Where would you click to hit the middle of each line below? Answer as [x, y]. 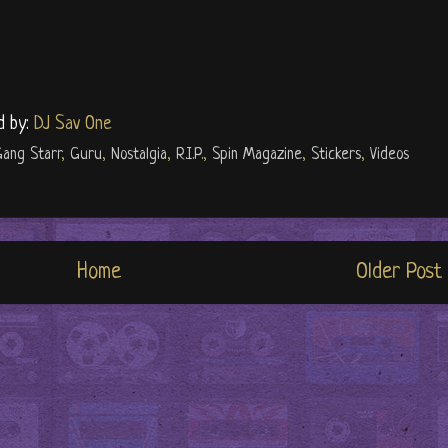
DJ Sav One [72, 124]
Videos [389, 155]
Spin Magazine [257, 155]
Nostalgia [139, 155]
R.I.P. [189, 155]
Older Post [399, 273]
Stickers [336, 155]
